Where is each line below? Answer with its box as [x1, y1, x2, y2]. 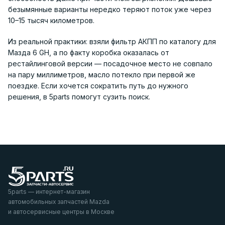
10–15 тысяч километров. [8, 16, 94, 25]
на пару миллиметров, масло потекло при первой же [8, 70, 195, 79]
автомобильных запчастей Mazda [8, 198, 109, 206]
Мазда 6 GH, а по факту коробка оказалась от [8, 48, 169, 57]
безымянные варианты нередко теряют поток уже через [8, 5, 211, 14]
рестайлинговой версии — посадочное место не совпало [8, 59, 212, 68]
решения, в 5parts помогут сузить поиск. [8, 92, 150, 101]
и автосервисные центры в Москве [8, 208, 115, 216]
